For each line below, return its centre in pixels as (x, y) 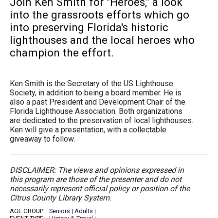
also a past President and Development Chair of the (98, 102)
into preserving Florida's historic (89, 27)
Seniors (60, 211)
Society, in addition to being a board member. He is (96, 92)
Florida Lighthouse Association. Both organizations (96, 111)
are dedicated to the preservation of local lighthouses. (101, 120)
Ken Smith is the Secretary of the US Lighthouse (91, 83)
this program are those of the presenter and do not (96, 179)
